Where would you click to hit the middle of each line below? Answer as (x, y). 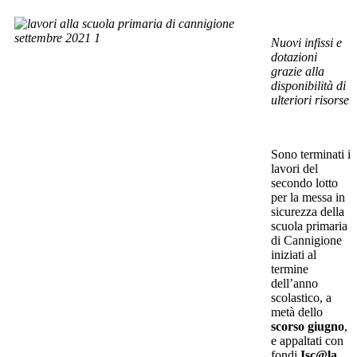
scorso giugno (308, 326)
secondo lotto (304, 182)
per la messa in (308, 197)
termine (290, 269)
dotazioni (294, 57)
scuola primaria (309, 226)
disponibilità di (308, 85)
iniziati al (294, 254)
